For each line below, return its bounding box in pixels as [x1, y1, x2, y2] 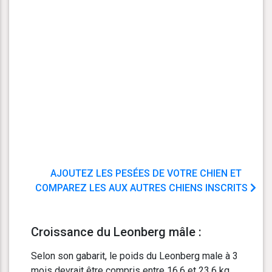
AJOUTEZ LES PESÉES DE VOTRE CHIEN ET [50, 168, 242, 180]
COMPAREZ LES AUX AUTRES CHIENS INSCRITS [35, 182, 250, 194]
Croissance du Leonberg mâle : [31, 225, 202, 240]
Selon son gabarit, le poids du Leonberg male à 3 [31, 250, 238, 262]
